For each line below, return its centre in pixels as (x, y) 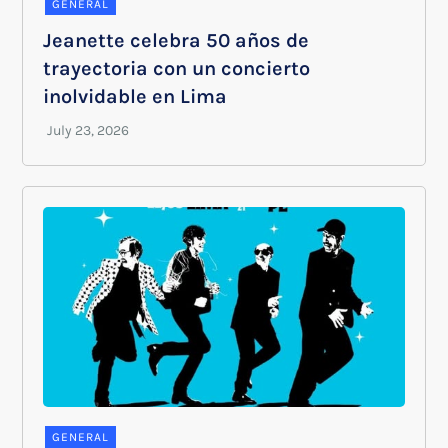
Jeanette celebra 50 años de (176, 41)
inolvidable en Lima (135, 97)
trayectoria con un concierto (177, 69)
